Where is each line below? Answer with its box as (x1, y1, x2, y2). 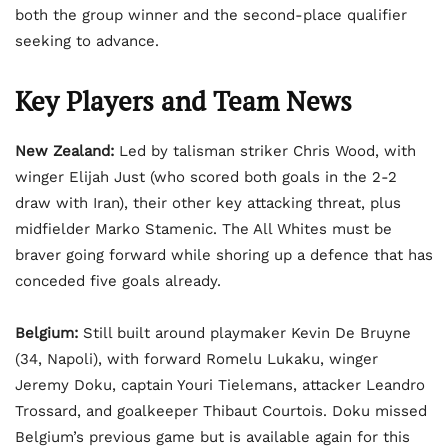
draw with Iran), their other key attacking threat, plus (15, 194, 401, 213)
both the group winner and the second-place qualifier (15, 6, 407, 25)
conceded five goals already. (15, 272, 221, 291)
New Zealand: (15, 142, 114, 161)
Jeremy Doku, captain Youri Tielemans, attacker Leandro (15, 376, 425, 395)
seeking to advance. (15, 32, 159, 51)
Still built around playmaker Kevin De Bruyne (78, 324, 411, 343)
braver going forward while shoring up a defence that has (15, 246, 433, 265)
